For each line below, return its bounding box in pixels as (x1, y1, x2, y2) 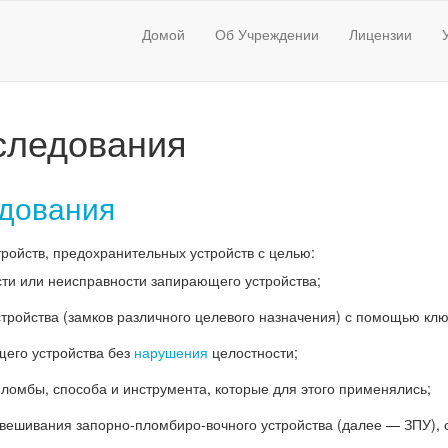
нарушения (134, 342, 208, 362)
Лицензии (349, 24, 412, 44)
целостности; (208, 342, 298, 362)
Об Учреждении (215, 24, 319, 44)
